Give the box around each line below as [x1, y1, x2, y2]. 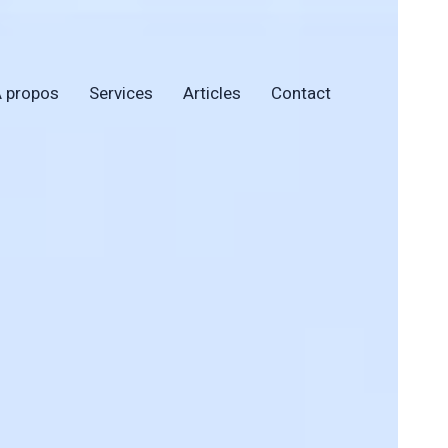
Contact [271, 80, 331, 106]
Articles [183, 80, 241, 106]
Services [89, 80, 153, 106]
